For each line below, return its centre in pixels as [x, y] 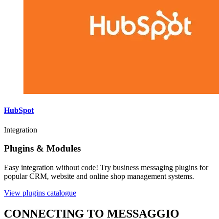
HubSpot [19, 110]
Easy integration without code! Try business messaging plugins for [106, 168]
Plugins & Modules [42, 149]
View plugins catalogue [40, 193]
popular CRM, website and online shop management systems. [99, 176]
